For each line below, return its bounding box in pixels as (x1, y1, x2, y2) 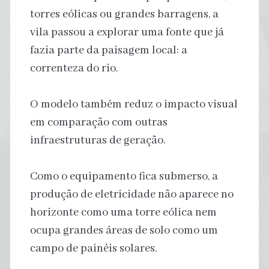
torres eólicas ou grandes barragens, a (29, 7, 219, 22)
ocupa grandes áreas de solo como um (29, 223, 218, 238)
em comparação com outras (29, 115, 168, 130)
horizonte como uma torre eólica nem (29, 205, 217, 220)
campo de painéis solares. (29, 241, 157, 256)
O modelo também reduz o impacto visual (29, 97, 238, 112)
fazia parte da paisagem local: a (29, 43, 187, 58)
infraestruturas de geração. (29, 133, 166, 148)
